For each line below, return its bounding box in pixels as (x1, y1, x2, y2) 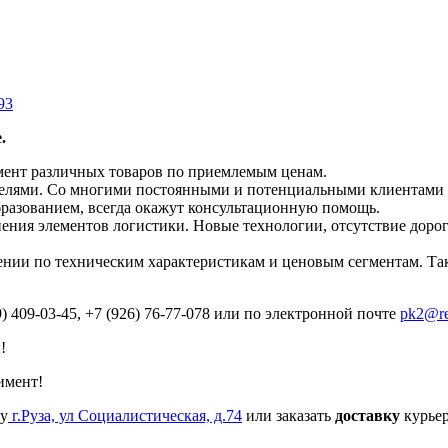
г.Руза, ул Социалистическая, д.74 (8, 407, 242, 425)
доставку (335, 407, 400, 425)
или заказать (242, 407, 335, 425)
